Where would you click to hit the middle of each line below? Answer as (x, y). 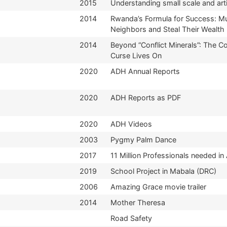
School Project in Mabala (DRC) (163, 171)
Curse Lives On (136, 55)
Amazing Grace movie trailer (158, 186)
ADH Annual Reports (145, 71)
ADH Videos (131, 124)
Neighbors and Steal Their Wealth (167, 29)
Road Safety (131, 218)
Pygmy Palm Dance (143, 139)
